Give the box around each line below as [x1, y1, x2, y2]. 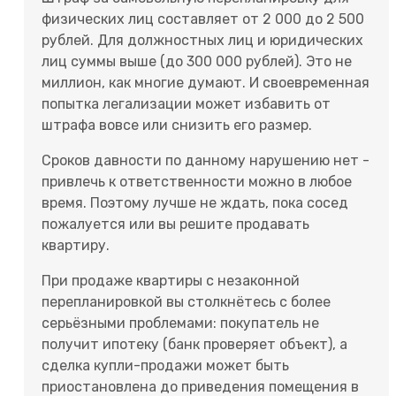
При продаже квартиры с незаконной [42, 272, 300, 290]
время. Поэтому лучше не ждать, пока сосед [42, 194, 348, 212]
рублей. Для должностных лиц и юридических [42, 32, 363, 49]
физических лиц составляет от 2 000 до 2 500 [42, 11, 364, 28]
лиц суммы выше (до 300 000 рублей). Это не [42, 53, 352, 71]
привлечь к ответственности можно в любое [42, 173, 352, 191]
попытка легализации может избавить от [42, 95, 331, 113]
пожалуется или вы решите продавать [42, 216, 309, 233]
